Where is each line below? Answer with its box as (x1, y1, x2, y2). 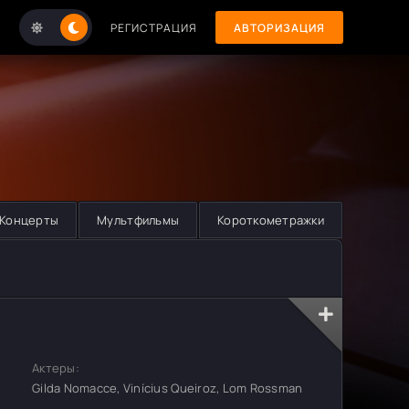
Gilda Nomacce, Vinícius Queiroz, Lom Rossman (32, 380, 303, 396)
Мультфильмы (97, 212, 180, 228)
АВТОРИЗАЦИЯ (234, 19, 325, 36)
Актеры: (32, 360, 79, 376)
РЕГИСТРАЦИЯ (110, 19, 197, 36)
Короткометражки (217, 212, 324, 228)
